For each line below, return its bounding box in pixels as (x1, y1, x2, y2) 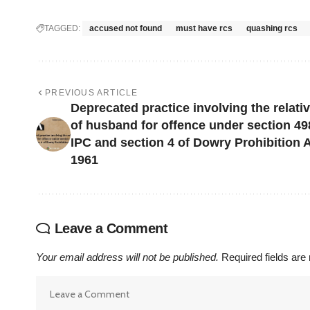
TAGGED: (44, 24, 80, 34)
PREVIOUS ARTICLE (45, 88, 138, 98)
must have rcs (176, 24, 232, 34)
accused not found (89, 24, 162, 34)
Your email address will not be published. (36, 251, 219, 264)
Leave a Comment (54, 221, 167, 237)
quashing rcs (246, 24, 298, 34)
